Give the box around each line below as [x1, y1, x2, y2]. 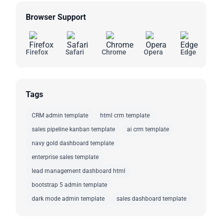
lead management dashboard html [32, 167, 125, 174]
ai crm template [127, 125, 169, 133]
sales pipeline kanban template [32, 125, 115, 133]
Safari [65, 48, 84, 56]
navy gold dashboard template [32, 139, 114, 147]
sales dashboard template [116, 195, 186, 202]
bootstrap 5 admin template [32, 181, 107, 188]
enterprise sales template [32, 153, 99, 161]
